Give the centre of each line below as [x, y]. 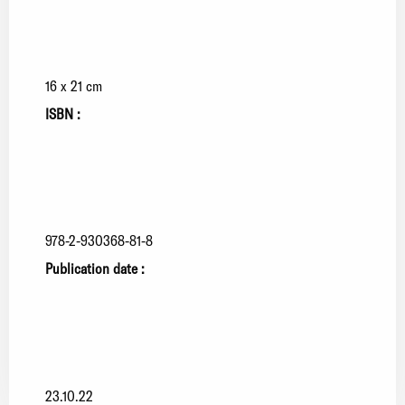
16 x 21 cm [74, 85]
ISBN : [63, 113]
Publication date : [95, 268]
